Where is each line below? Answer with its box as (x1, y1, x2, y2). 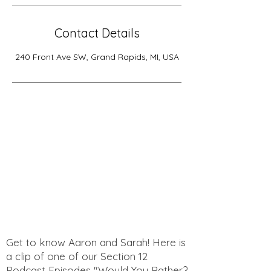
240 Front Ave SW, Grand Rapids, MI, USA (15, 51, 179, 63)
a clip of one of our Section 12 (6, 250, 148, 263)
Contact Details (54, 25, 140, 41)
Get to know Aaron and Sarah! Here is (6, 236, 186, 249)
